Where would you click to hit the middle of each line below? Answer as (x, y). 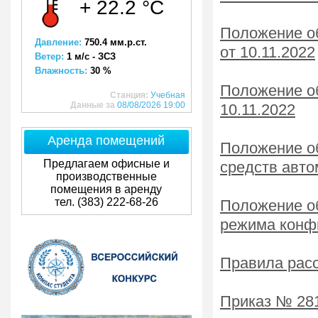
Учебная (168, 95)
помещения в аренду (106, 189)
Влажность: (62, 71)
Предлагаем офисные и (106, 164)
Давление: (60, 42)
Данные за (94, 105)
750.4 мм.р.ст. (116, 42)
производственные (106, 176)
